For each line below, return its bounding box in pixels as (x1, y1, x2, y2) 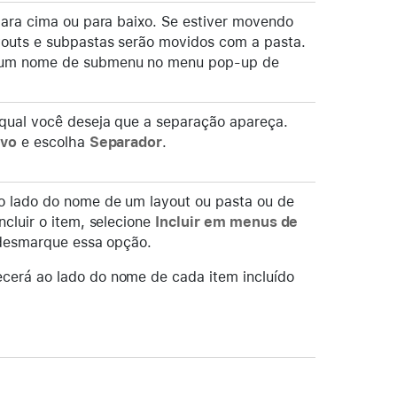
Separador (89, 133, 163, 151)
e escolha (17, 133, 90, 151)
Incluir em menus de (155, 213, 299, 230)
